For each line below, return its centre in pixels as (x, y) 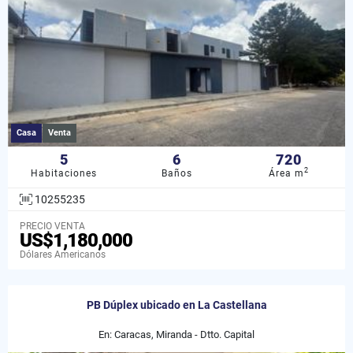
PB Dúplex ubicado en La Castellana (176, 305)
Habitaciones (64, 173)
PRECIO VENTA (52, 226)
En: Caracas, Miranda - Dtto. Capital (176, 334)
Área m (287, 173)
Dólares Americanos (63, 254)
